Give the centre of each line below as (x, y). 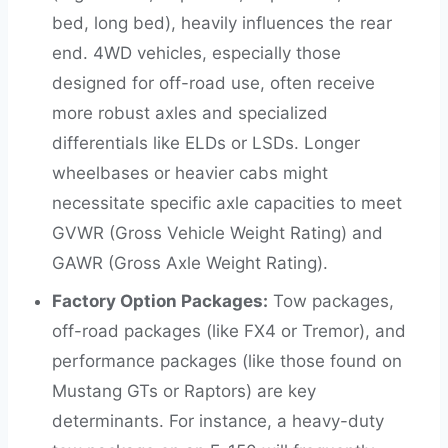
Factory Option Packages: (160, 301)
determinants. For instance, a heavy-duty (218, 421)
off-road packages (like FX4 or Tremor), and (229, 331)
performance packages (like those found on (227, 361)
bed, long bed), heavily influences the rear (222, 23)
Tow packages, (331, 301)
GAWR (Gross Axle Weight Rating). (190, 263)
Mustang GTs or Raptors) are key (184, 391)
